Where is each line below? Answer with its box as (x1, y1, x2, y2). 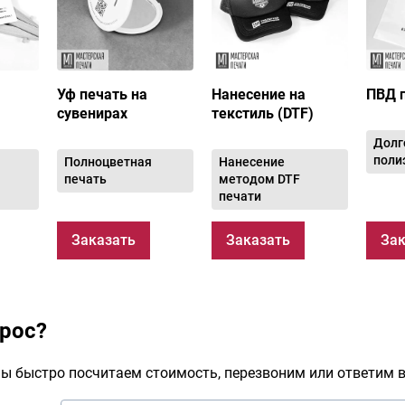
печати (219, 188, 261, 203)
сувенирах (57, 104, 128, 122)
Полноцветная (64, 154, 153, 169)
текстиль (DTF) (212, 104, 314, 122)
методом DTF (219, 171, 300, 186)
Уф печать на (57, 85, 148, 103)
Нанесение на (212, 85, 306, 103)
